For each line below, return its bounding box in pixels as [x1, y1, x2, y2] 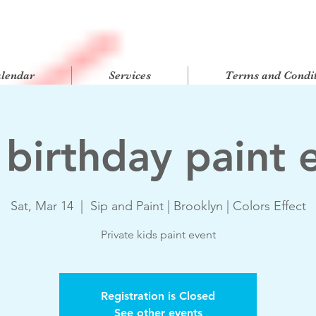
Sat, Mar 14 [10, 198, 73, 214]
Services [109, 69, 151, 83]
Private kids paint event [100, 228, 216, 242]
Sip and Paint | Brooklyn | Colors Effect [90, 198, 306, 214]
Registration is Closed [101, 289, 215, 303]
